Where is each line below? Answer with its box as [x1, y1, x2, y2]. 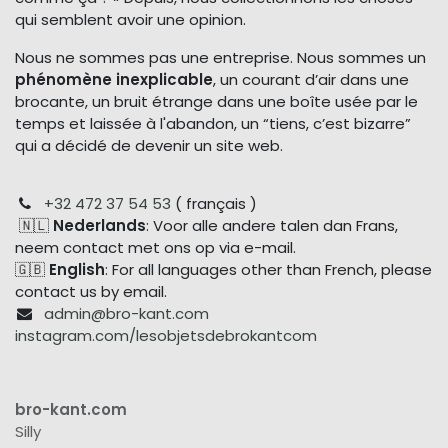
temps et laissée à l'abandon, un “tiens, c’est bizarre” [15, 113, 411, 135]
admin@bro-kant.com [44, 303, 210, 325]
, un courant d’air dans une [213, 69, 409, 91]
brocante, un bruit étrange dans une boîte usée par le [15, 91, 418, 113]
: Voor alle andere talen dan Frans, [146, 215, 398, 237]
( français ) [171, 193, 258, 215]
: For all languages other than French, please [105, 259, 432, 281]
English [49, 259, 105, 281]
